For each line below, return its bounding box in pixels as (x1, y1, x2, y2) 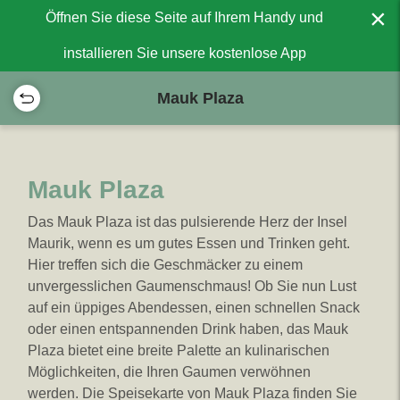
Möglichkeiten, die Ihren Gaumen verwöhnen (28, 364, 311, 379)
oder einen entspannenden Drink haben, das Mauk (28, 321, 348, 337)
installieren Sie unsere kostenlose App (62, 46, 306, 61)
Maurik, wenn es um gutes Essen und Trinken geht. (28, 236, 350, 251)
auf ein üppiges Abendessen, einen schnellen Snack (28, 300, 360, 315)
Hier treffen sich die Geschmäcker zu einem (28, 257, 303, 272)
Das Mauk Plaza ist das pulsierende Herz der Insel (28, 214, 347, 229)
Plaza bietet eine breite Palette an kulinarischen (28, 343, 329, 358)
